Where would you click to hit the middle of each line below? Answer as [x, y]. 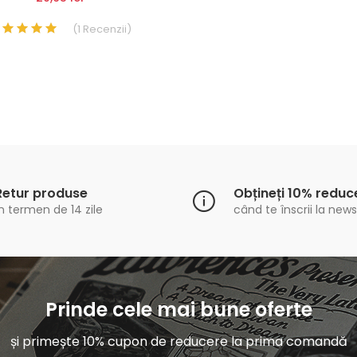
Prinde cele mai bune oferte [178, 310]
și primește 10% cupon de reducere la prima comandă [178, 342]
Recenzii [103, 29]
